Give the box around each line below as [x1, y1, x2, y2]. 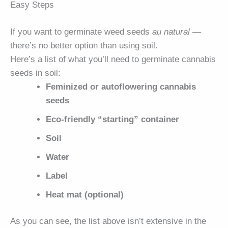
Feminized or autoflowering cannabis [46, 81, 196, 92]
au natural [152, 26, 190, 37]
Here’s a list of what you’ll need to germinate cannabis [10, 54, 216, 64]
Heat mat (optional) [46, 189, 124, 199]
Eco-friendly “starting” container [46, 114, 180, 124]
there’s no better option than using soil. [10, 40, 158, 50]
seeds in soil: [10, 68, 61, 78]
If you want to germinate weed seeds [10, 26, 152, 37]
